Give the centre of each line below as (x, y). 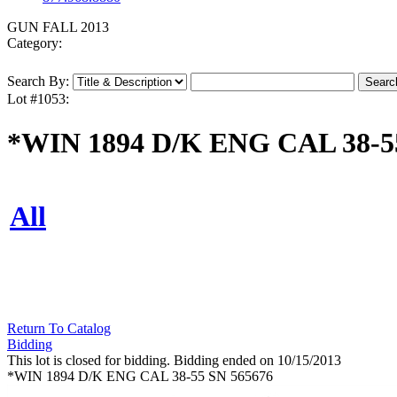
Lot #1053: (38, 99)
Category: (35, 43)
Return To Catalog (59, 329)
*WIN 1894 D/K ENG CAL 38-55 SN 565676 (140, 377)
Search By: (38, 82)
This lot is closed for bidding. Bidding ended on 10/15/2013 (174, 361)
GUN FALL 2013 (58, 27)
